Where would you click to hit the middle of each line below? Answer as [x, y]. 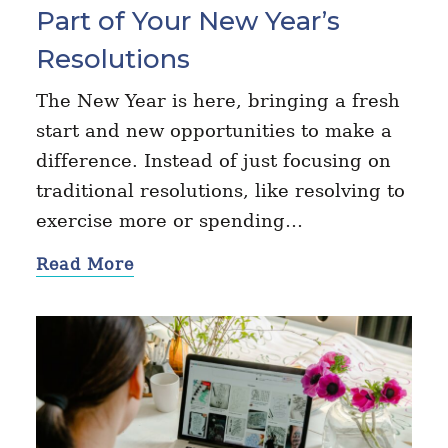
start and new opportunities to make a [213, 131]
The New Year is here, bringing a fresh [217, 101]
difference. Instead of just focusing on [213, 161]
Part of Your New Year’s [187, 21]
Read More [84, 265]
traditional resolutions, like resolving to [220, 191]
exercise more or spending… [169, 221]
